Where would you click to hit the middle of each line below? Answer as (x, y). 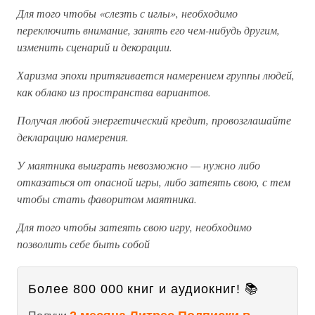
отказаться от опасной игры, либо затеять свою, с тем (154, 182)
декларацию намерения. (73, 137)
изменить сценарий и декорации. (95, 47)
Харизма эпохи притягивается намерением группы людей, (156, 75)
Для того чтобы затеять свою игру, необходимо (134, 227)
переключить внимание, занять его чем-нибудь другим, (148, 30)
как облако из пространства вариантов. (114, 92)
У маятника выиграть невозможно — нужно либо (139, 165)
